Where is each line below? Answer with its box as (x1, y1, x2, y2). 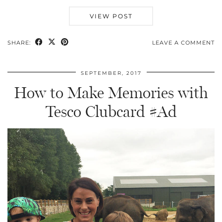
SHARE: (7, 39, 33, 46)
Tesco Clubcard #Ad (45, 102, 177, 121)
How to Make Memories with (14, 83, 208, 102)
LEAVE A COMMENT (152, 39, 215, 46)
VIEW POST (89, 12, 133, 20)
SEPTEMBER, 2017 (80, 69, 142, 76)
